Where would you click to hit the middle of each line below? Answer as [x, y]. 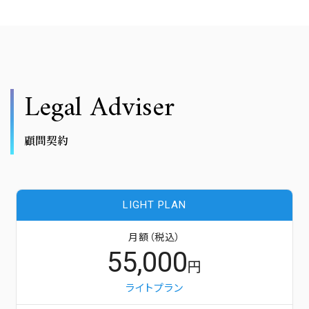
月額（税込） [154, 237]
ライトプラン [154, 288]
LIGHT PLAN [154, 205]
